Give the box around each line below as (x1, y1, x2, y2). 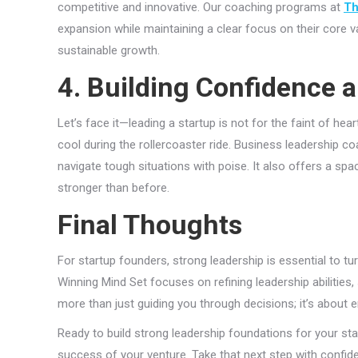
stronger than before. (58, 180, 169, 195)
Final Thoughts (58, 208, 242, 241)
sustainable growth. (58, 42, 160, 58)
